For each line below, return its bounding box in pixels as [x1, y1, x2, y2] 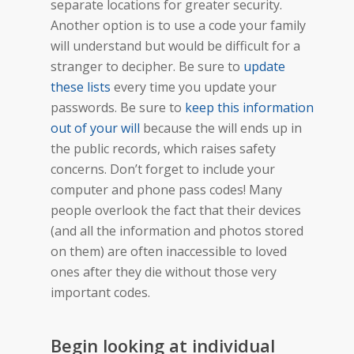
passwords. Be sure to [51, 98, 185, 116]
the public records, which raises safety [51, 139, 276, 157]
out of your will [51, 119, 140, 137]
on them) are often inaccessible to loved [51, 242, 287, 260]
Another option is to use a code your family [51, 16, 306, 34]
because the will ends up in [140, 119, 302, 137]
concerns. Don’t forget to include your [51, 160, 275, 178]
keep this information [185, 98, 314, 116]
